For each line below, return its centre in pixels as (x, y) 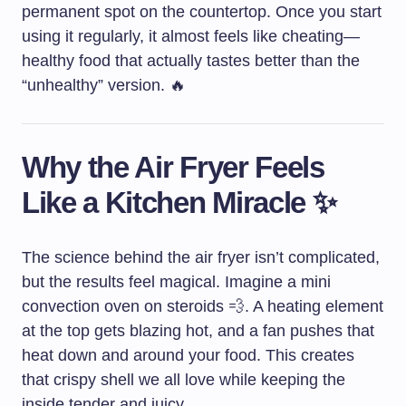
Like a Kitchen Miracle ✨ (179, 203)
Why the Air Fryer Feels (173, 168)
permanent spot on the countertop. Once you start (202, 12)
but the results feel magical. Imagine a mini (176, 282)
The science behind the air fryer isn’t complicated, (201, 258)
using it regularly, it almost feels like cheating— (191, 37)
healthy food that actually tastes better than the (191, 61)
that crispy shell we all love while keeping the (184, 380)
